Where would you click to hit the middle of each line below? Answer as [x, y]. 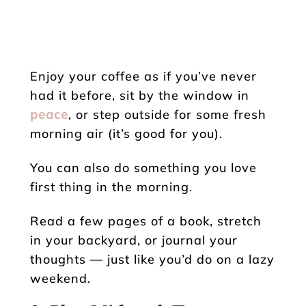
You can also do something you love [143, 167]
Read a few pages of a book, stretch [146, 221]
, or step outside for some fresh [167, 114]
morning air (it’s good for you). [126, 133]
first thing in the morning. [111, 186]
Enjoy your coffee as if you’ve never [143, 76]
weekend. [60, 278]
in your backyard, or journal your [134, 240]
